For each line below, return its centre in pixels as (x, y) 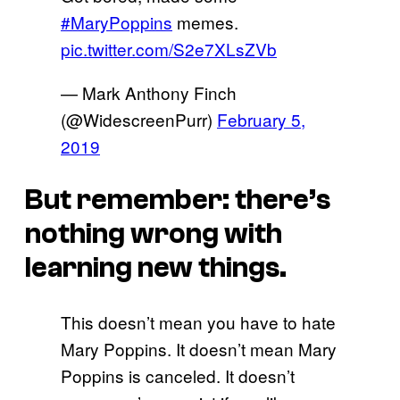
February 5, (261, 119)
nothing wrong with (154, 234)
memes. (205, 21)
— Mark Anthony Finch (149, 92)
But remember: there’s (178, 200)
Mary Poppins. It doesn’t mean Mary (199, 348)
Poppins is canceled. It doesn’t (178, 375)
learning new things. (156, 268)
